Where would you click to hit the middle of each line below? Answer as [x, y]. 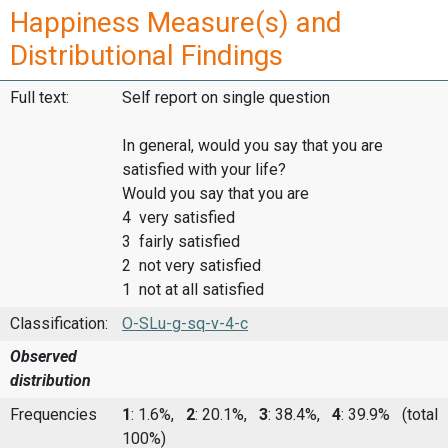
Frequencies [53, 414]
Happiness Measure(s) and [176, 23]
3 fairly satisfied [181, 242]
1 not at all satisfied [193, 290]
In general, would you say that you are [252, 146]
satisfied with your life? [204, 170]
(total [416, 414]
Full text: [39, 98]
